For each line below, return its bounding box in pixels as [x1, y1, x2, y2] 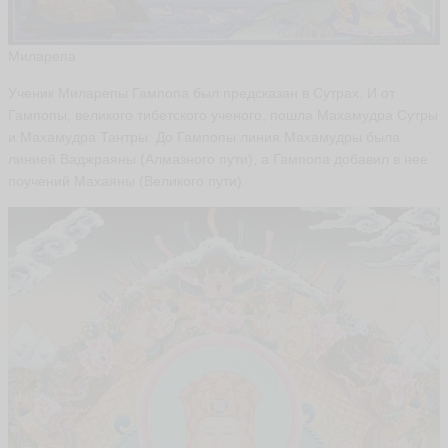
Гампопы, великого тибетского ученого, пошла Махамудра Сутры [8, 107, 438, 124]
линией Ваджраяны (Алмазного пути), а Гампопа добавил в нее [8, 151, 428, 168]
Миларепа [8, 48, 76, 65]
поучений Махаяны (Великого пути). [8, 173, 246, 190]
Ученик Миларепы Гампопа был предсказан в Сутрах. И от [8, 85, 395, 102]
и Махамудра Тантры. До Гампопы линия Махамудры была [8, 129, 400, 146]
